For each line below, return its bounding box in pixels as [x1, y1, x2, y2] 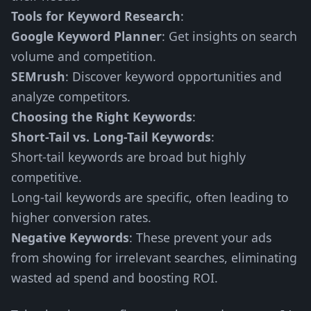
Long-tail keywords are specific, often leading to [11, 189, 289, 205]
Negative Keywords [11, 229, 129, 246]
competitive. [11, 169, 82, 185]
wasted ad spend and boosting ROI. [11, 269, 218, 286]
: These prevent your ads [129, 229, 271, 246]
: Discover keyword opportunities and [65, 68, 282, 85]
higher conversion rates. [11, 209, 151, 226]
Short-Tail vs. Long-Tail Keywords [11, 128, 211, 145]
